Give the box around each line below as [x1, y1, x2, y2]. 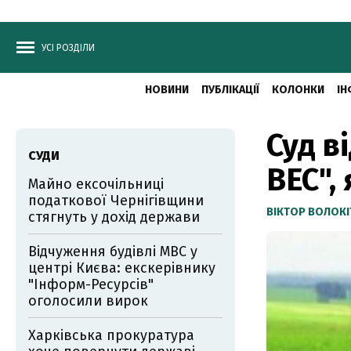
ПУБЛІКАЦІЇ [201, 83, 259, 96]
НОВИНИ [144, 83, 189, 96]
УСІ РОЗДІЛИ [42, 42, 95, 53]
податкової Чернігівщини [28, 192, 204, 209]
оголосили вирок [28, 292, 148, 309]
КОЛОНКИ [271, 83, 324, 96]
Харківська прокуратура [28, 327, 194, 344]
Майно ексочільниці [28, 175, 164, 193]
